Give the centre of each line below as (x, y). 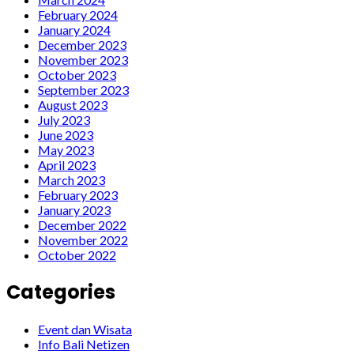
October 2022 (77, 254)
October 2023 (77, 74)
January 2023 (74, 209)
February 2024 (78, 14)
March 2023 (72, 179)
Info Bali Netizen (84, 344)
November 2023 (83, 59)
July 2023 (64, 119)
